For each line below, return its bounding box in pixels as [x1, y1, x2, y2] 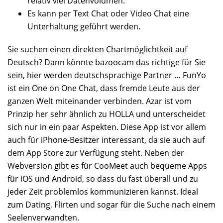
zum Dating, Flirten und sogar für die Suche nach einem [7, 199, 216, 210]
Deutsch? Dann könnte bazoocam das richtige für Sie [7, 56, 206, 68]
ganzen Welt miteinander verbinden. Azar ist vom [7, 95, 192, 107]
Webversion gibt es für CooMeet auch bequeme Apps [7, 160, 207, 171]
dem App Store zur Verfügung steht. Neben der [7, 147, 184, 158]
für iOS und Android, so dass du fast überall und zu [7, 173, 198, 184]
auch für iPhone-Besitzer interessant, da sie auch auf [7, 134, 205, 145]
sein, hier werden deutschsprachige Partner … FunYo [7, 69, 206, 81]
